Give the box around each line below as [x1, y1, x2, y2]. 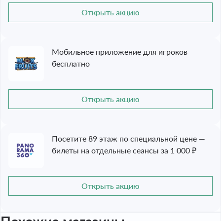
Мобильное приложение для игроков [52, 47, 187, 56]
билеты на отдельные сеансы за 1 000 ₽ [52, 146, 196, 155]
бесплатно [52, 59, 90, 68]
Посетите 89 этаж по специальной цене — [52, 134, 205, 143]
